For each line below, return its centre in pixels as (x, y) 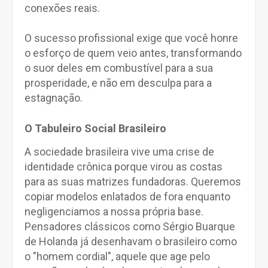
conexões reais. (63, 8)
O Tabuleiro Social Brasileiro (95, 128)
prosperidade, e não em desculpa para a (118, 83)
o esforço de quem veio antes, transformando (133, 53)
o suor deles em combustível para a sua (119, 68)
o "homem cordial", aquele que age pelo (117, 256)
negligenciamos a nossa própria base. (114, 211)
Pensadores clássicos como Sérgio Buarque (130, 226)
